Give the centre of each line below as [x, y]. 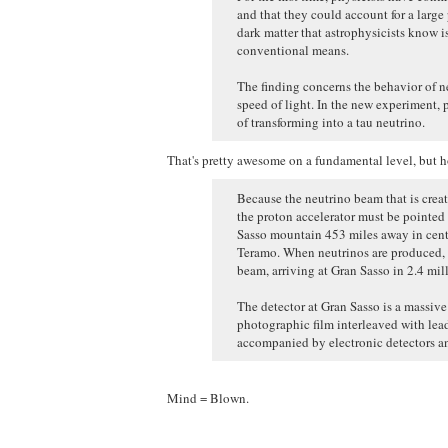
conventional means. [293, 49]
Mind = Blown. [208, 397]
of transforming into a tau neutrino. [331, 121]
